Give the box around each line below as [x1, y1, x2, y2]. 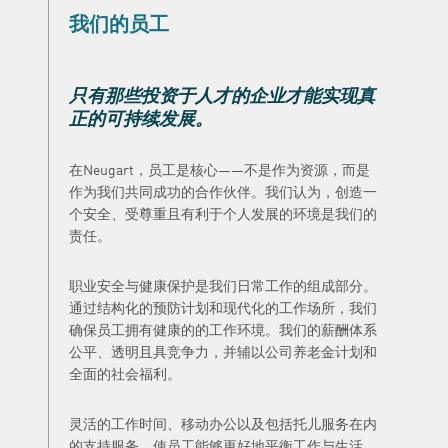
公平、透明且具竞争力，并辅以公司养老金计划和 [69, 341, 377, 361]
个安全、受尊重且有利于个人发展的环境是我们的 [69, 203, 377, 223]
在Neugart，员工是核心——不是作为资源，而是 [69, 159, 370, 179]
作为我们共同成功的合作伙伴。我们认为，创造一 [69, 181, 377, 201]
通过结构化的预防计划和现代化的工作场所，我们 [69, 297, 377, 317]
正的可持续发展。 [69, 107, 213, 129]
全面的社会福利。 [69, 363, 181, 383]
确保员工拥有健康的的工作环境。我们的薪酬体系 [69, 319, 377, 339]
